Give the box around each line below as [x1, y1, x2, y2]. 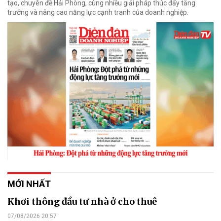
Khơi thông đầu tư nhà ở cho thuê [7, 195, 157, 207]
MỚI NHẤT [7, 178, 51, 189]
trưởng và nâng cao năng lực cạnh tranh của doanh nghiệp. [7, 8, 188, 17]
